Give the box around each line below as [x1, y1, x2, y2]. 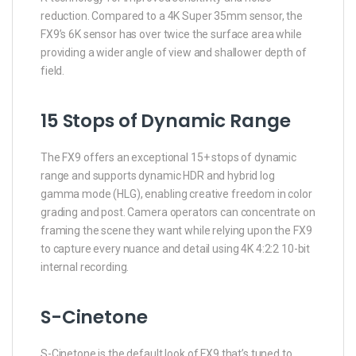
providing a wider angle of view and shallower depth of [41, 46, 307, 60]
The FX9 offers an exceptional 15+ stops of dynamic [41, 151, 296, 164]
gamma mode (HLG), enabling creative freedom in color [41, 188, 312, 201]
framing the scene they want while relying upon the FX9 [41, 224, 312, 238]
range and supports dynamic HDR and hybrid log [41, 169, 275, 183]
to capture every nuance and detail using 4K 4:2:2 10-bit [41, 242, 311, 256]
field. [41, 64, 65, 78]
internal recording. [41, 261, 130, 274]
